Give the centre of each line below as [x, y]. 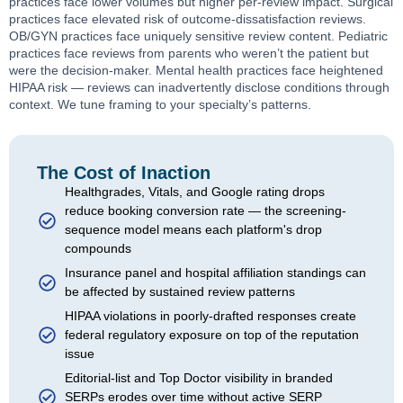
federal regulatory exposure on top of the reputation [211, 335]
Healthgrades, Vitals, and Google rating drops [194, 192]
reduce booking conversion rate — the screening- [205, 211]
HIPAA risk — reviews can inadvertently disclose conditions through [199, 87]
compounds [98, 249]
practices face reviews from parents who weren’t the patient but [189, 53]
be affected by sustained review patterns [179, 292]
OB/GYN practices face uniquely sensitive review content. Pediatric [198, 36]
